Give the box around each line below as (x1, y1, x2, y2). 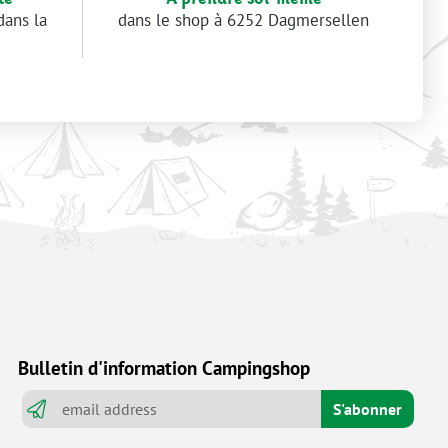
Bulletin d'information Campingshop (18, 355, 311, 380)
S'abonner (332, 399, 402, 419)
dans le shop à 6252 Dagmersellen (118, 9, 370, 31)
